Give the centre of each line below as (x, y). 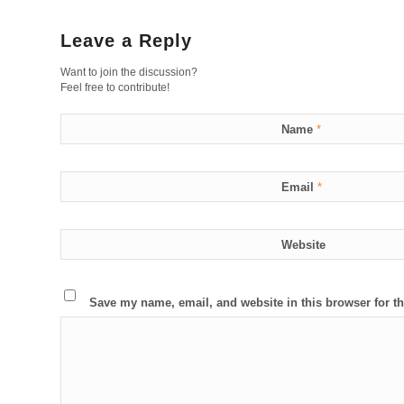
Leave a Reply (126, 41)
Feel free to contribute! (115, 88)
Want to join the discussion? (129, 73)
